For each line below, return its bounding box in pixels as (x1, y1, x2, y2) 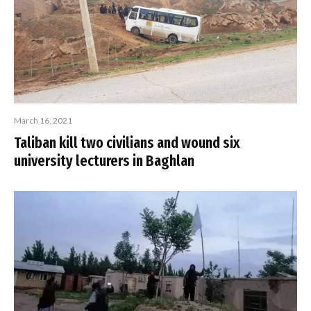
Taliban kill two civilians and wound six (14, 133, 239, 153)
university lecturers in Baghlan (14, 151, 194, 171)
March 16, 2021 (14, 115, 72, 126)
